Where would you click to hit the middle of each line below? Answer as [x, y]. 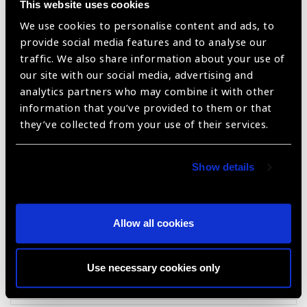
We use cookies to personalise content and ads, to [147, 26]
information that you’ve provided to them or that [146, 109]
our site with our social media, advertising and [136, 76]
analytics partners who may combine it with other [147, 92]
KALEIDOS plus [59, 140]
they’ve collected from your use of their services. [144, 125]
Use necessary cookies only [153, 268]
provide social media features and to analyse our [143, 43]
